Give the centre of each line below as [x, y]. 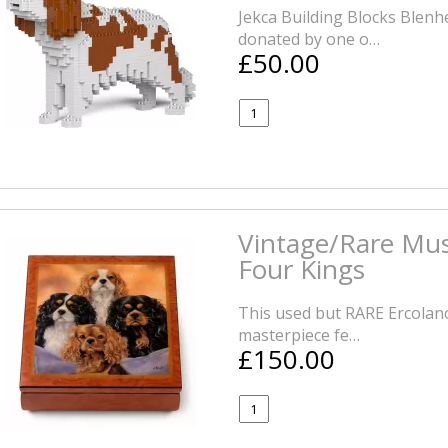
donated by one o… [308, 39]
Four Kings [301, 269]
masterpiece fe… [298, 335]
